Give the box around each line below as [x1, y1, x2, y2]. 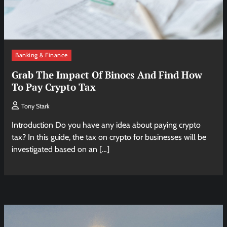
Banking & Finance [15, 51, 68, 59]
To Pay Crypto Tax [12, 80, 96, 93]
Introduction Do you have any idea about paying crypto [12, 120, 201, 130]
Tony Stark [21, 102, 50, 110]
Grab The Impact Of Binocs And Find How [12, 68, 203, 81]
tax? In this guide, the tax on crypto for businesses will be [12, 132, 207, 142]
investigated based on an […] [12, 144, 110, 154]
